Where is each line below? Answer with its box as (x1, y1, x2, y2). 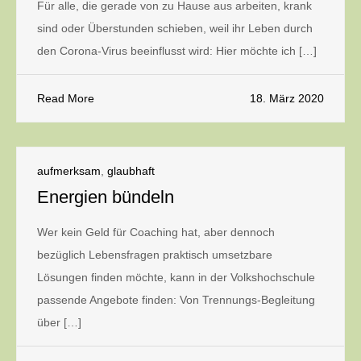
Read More (37, 92, 94, 105)
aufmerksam (37, 164, 101, 177)
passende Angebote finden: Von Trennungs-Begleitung (37, 293, 315, 306)
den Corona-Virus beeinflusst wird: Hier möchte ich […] (37, 44, 317, 57)
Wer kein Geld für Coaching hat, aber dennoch (37, 226, 275, 239)
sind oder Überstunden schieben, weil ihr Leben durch (37, 22, 313, 35)
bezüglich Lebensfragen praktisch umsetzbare (37, 248, 272, 261)
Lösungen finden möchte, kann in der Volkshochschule (37, 271, 315, 284)
